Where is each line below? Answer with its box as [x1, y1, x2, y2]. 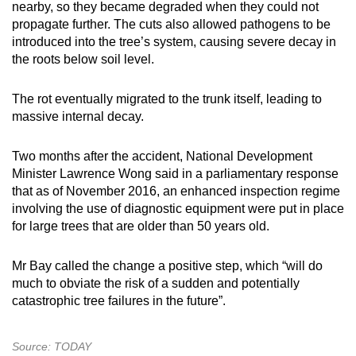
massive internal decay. [12, 109, 144, 123]
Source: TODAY [12, 339, 91, 353]
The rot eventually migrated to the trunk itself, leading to [12, 91, 322, 106]
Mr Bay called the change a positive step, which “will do [12, 258, 323, 273]
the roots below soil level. [12, 52, 154, 66]
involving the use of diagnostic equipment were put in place [12, 201, 344, 215]
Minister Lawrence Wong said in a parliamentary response [12, 166, 339, 180]
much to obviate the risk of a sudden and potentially [12, 276, 300, 290]
